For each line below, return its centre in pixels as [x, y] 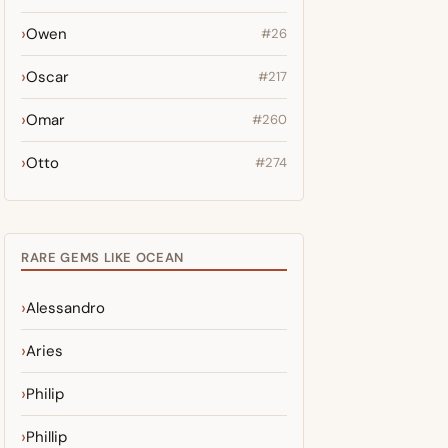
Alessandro [65, 308]
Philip [45, 394]
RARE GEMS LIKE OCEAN [102, 257]
